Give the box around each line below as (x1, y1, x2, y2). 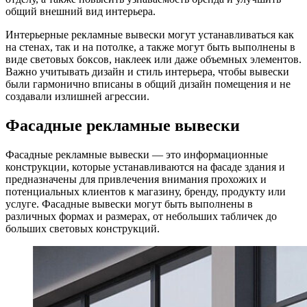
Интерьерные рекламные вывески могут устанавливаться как (5, 28, 294, 40)
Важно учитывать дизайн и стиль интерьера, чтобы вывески (5, 65, 289, 77)
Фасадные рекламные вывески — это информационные (5, 148, 268, 160)
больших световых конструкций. (5, 222, 160, 234)
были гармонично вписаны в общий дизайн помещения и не (5, 77, 291, 90)
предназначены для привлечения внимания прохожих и (5, 173, 267, 185)
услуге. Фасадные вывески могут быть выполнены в (5, 197, 253, 210)
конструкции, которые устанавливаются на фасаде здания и (5, 160, 285, 173)
